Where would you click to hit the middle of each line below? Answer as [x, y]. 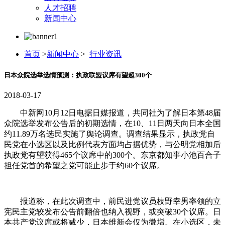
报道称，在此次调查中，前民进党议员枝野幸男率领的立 [113, 201]
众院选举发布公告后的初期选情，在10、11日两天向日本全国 [113, 124]
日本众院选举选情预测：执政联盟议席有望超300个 [78, 75]
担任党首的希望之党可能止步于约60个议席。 [84, 166]
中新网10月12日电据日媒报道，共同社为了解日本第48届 [113, 113]
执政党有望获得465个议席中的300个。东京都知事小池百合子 [113, 155]
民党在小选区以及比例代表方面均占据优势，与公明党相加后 [113, 145]
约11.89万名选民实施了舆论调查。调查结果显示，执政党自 [109, 134]
